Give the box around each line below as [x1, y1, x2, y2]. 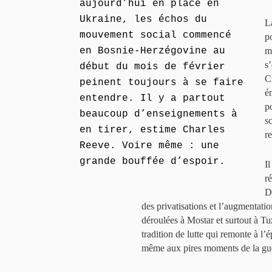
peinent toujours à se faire [80, 77, 243, 88]
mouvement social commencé [80, 30, 231, 41]
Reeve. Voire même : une [80, 140, 219, 151]
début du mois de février [80, 61, 225, 72]
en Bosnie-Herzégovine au [80, 46, 225, 56]
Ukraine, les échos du [80, 14, 207, 25]
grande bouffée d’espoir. [80, 156, 225, 167]
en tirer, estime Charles [80, 124, 225, 135]
